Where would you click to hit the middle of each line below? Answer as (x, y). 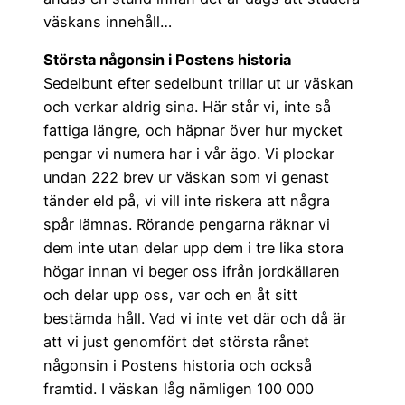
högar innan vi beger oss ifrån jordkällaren (192, 271)
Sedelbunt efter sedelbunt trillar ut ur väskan (198, 83)
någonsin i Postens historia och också (178, 365)
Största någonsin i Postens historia (167, 60)
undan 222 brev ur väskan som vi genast (186, 177)
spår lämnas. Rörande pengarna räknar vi (187, 224)
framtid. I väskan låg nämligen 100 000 (179, 389)
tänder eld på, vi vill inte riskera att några (187, 201)
